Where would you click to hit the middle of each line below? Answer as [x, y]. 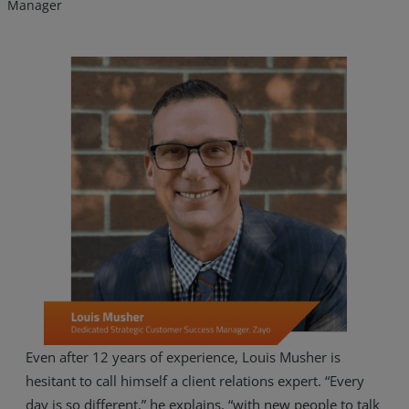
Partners [78, 394]
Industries [83, 353]
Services [76, 312]
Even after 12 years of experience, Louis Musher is [183, 357]
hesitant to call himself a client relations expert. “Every [194, 381]
